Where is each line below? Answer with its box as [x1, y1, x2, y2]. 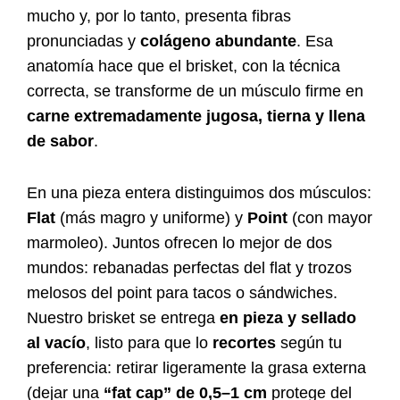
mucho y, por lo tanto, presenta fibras [27, 7, 291, 26]
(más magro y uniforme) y [55, 209, 247, 228]
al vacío [27, 334, 86, 353]
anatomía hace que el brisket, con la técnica [27, 57, 340, 76]
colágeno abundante [140, 32, 296, 51]
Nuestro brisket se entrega [27, 309, 220, 328]
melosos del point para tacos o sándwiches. [27, 284, 337, 303]
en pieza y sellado [220, 309, 356, 328]
